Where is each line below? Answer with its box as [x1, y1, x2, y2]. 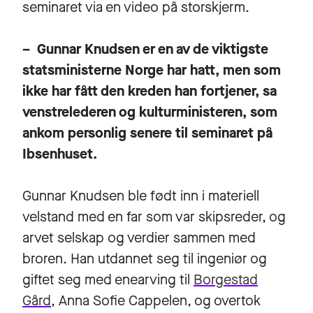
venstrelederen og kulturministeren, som [22, 102, 277, 122]
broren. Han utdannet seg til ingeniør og [22, 249, 267, 268]
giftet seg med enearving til [22, 270, 194, 289]
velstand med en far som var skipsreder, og [22, 207, 286, 226]
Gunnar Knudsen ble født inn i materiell [22, 186, 259, 205]
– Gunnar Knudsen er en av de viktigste [22, 39, 268, 59]
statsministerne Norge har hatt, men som [22, 60, 281, 80]
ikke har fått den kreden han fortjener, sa [22, 81, 277, 101]
